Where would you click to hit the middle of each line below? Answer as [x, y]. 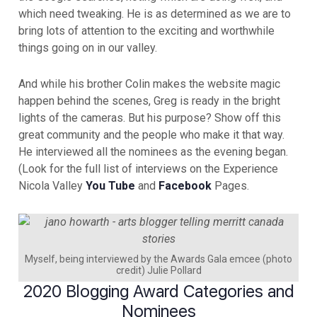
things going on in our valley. [88, 48]
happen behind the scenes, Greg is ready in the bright [149, 101]
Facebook [185, 186]
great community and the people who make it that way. [151, 135]
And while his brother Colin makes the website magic [149, 84]
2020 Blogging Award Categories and [158, 292]
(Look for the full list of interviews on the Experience [148, 169]
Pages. [230, 186]
